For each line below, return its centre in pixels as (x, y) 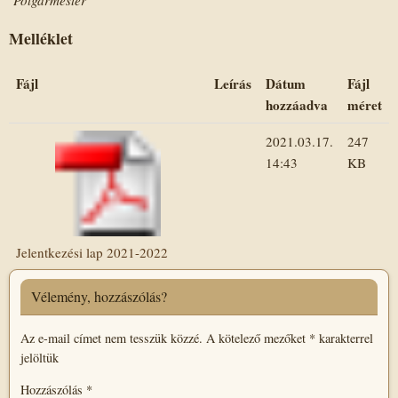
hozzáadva (297, 105)
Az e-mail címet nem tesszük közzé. (111, 338)
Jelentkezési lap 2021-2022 (92, 252)
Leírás (233, 84)
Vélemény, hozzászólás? (99, 297)
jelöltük (40, 357)
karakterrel (344, 338)
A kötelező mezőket (258, 338)
